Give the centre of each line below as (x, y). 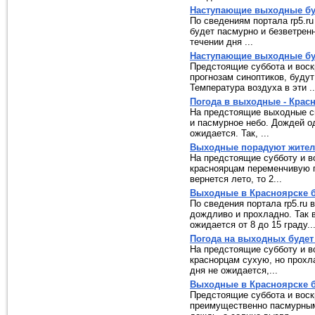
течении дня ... (221, 42)
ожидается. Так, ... (230, 133)
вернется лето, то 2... (236, 179)
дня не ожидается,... (234, 270)
